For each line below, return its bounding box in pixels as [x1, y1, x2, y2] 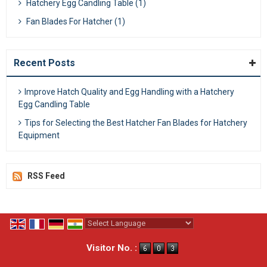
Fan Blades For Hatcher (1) [24, 17, 125, 26]
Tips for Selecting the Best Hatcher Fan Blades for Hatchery [24, 118, 247, 128]
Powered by [85, 232, 131, 241]
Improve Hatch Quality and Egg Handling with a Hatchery [24, 87, 234, 97]
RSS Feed [27, 171, 65, 181]
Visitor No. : [86, 243, 139, 254]
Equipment [18, 131, 60, 140]
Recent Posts [14, 57, 75, 69]
